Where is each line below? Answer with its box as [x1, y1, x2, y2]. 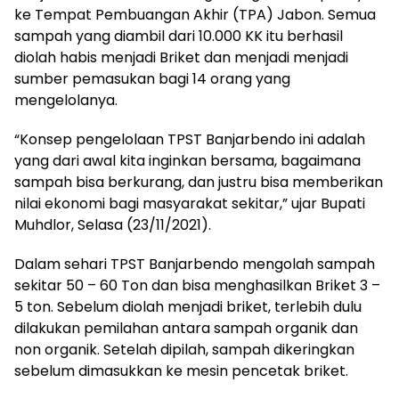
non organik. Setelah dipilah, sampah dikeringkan [14, 339, 354, 361]
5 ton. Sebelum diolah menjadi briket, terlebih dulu [14, 297, 362, 318]
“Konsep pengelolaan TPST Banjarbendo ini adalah [14, 129, 365, 151]
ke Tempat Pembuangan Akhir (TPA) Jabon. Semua [14, 4, 376, 26]
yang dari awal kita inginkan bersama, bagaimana [14, 151, 361, 172]
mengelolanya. [14, 90, 118, 111]
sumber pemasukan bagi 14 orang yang [14, 69, 290, 90]
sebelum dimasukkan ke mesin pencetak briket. [14, 361, 348, 382]
